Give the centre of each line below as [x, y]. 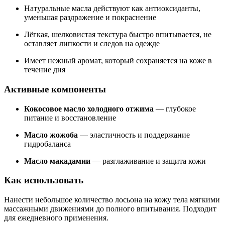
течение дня [45, 70]
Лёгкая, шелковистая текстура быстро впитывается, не [118, 35]
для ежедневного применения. [56, 217]
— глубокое [175, 108]
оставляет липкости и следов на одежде [92, 44]
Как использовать [44, 180]
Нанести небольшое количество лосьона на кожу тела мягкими [112, 199]
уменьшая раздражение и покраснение [90, 18]
